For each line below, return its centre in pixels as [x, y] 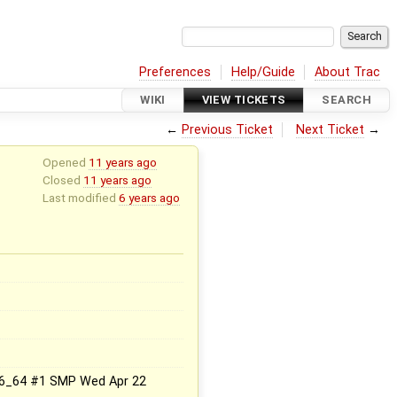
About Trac [348, 72]
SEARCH [346, 100]
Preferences [175, 72]
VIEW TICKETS [244, 100]
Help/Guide [263, 72]
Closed [62, 179]
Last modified [80, 197]
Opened [65, 162]
